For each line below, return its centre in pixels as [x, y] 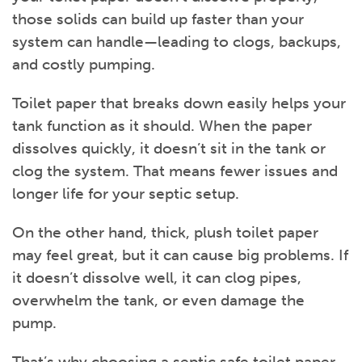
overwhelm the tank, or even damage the [158, 301]
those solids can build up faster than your [158, 19]
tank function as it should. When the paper [162, 126]
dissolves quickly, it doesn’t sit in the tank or [169, 149]
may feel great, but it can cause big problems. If [180, 255]
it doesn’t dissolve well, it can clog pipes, [157, 278]
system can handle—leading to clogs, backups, [177, 42]
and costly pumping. [84, 65]
